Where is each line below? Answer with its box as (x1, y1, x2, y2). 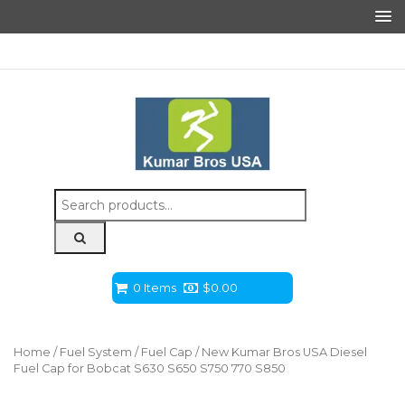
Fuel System (60, 345, 132, 360)
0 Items (133, 280, 176, 296)
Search (52, 189, 97, 206)
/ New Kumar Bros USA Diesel (193, 345, 367, 360)
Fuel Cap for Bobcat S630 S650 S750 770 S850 (14, 362, 286, 376)
